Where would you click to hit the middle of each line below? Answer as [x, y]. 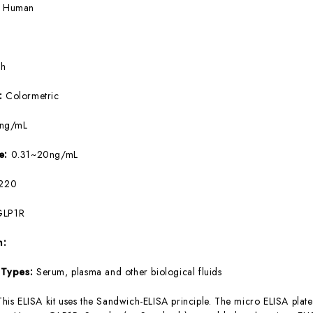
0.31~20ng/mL [44, 154]
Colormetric [32, 95]
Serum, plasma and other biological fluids [129, 271]
